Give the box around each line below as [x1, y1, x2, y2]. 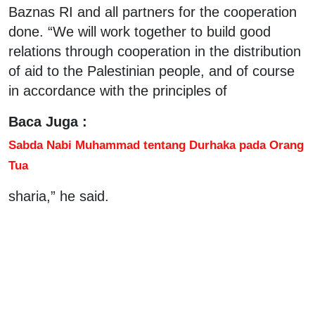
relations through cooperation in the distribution [8, 43, 301, 59]
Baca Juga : [8, 113, 87, 129]
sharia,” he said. [8, 188, 109, 204]
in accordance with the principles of [8, 82, 227, 98]
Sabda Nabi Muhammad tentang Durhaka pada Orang [8, 137, 304, 152]
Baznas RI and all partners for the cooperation [8, 4, 297, 20]
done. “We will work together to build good [8, 23, 271, 39]
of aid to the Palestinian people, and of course [8, 63, 295, 79]
